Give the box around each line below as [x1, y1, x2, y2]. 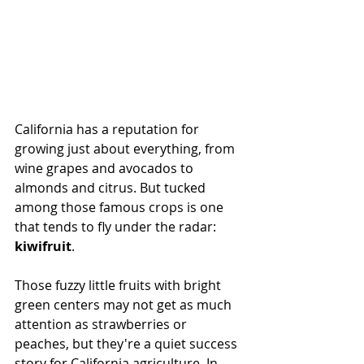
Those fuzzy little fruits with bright [15, 276, 224, 295]
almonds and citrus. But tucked [15, 179, 209, 197]
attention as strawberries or [15, 315, 190, 334]
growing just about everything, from [15, 140, 238, 158]
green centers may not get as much [15, 296, 235, 314]
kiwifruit [15, 237, 71, 256]
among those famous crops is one [15, 198, 227, 217]
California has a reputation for [15, 120, 202, 139]
